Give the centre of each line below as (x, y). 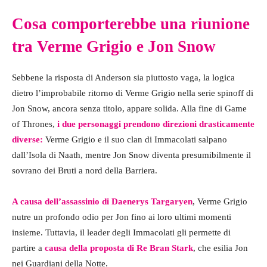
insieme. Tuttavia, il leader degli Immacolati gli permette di (121, 233)
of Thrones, (35, 124)
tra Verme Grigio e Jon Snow (114, 47)
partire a (28, 248)
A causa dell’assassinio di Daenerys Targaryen (102, 202)
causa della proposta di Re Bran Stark (119, 248)
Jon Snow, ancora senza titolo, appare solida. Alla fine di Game (129, 109)
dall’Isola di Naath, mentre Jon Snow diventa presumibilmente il (131, 155)
